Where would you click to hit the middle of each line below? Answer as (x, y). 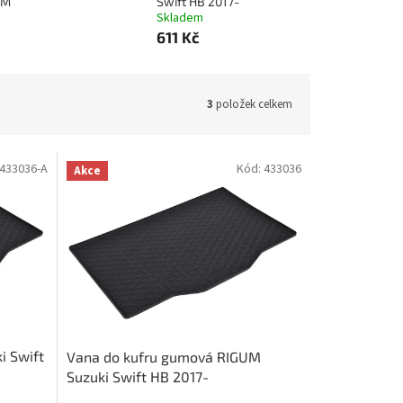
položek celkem (253, 104)
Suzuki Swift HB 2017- (137, 376)
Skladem (179, 18)
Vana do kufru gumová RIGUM (163, 356)
